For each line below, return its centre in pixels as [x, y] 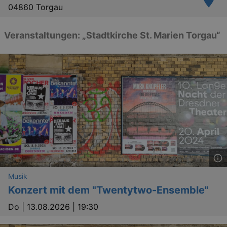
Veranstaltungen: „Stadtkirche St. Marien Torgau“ [112, 35]
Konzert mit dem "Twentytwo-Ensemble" [108, 190]
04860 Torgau [35, 7]
